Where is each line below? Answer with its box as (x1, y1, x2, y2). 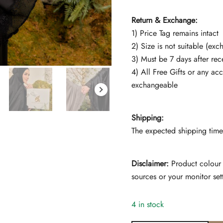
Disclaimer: (131, 158, 169, 170)
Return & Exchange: (131, 14, 198, 26)
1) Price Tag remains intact (131, 27, 219, 39)
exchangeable (131, 79, 178, 91)
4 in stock (131, 199, 164, 211)
